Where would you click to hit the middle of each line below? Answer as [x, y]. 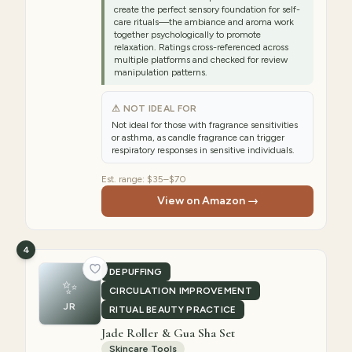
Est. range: [124, 179]
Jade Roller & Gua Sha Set [168, 333]
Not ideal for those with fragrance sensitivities [205, 125]
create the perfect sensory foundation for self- [207, 9]
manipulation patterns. [161, 72]
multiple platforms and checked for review [201, 60]
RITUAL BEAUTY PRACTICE [173, 310]
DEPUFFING [136, 272]
